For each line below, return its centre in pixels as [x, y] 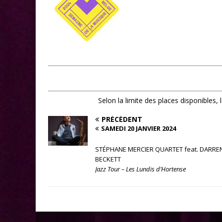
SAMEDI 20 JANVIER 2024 [139, 129]
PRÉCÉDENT [122, 119]
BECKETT [108, 159]
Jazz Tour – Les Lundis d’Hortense [140, 169]
